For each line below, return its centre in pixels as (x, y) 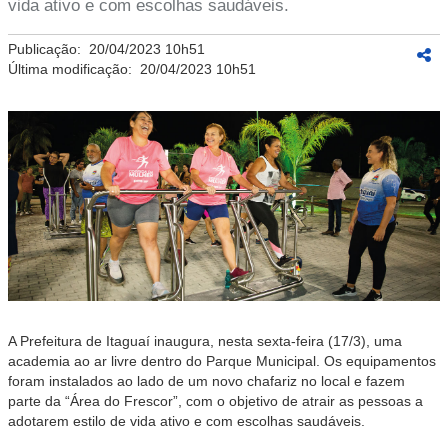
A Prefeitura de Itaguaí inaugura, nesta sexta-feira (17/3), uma (205, 341)
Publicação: (48, 49)
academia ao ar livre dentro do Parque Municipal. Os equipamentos (222, 361)
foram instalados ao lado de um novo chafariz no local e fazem (206, 381)
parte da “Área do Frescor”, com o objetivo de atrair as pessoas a (215, 401)
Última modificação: (74, 69)
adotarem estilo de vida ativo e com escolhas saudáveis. (186, 421)
